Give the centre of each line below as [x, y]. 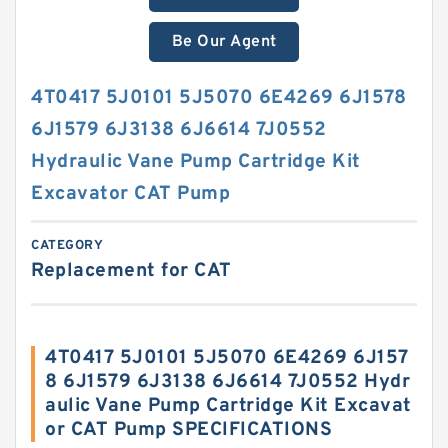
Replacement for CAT [131, 271]
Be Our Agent [224, 42]
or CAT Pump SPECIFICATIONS [188, 430]
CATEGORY [67, 246]
